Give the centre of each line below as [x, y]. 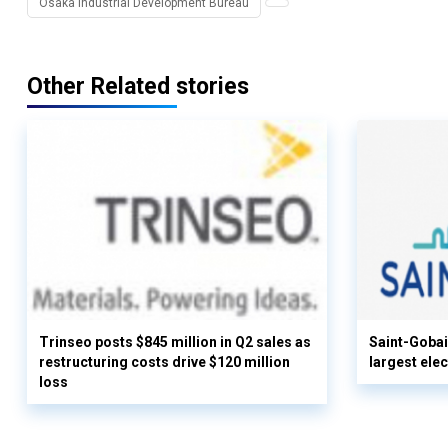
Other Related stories [138, 86]
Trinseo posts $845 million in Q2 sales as [175, 342]
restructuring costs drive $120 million [164, 362]
